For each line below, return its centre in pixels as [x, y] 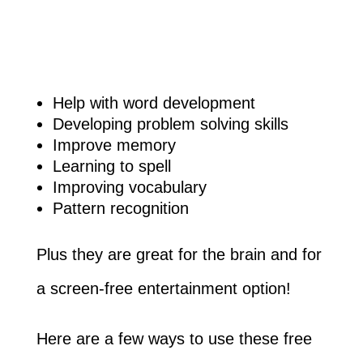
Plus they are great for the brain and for [179, 254]
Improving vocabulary [129, 187]
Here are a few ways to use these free [174, 338]
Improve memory [114, 145]
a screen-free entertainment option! [163, 288]
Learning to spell [111, 166]
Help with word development [154, 102]
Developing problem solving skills [170, 124]
